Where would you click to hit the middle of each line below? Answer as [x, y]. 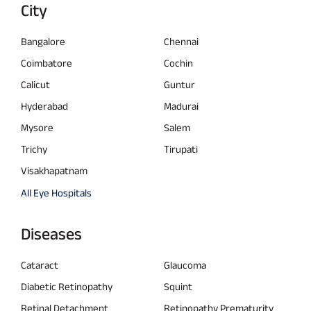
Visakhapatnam [54, 171]
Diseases [51, 234]
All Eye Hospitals [56, 193]
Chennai [181, 42]
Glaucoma [185, 265]
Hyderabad [44, 106]
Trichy [34, 149]
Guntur [179, 85]
